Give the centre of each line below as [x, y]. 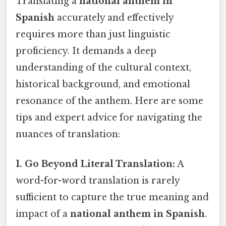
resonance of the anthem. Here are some [109, 101]
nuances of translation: [68, 134]
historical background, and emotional [103, 84]
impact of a [43, 214]
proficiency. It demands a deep [86, 51]
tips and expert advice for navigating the [109, 117]
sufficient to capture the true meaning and [112, 197]
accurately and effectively [114, 17]
